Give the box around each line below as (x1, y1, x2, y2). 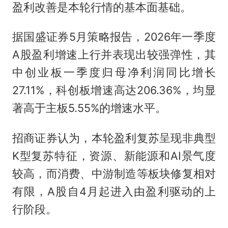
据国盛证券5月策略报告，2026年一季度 (12, 30, 216, 44)
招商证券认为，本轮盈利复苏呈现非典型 (12, 131, 216, 145)
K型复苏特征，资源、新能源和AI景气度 (12, 149, 216, 163)
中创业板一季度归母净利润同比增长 (12, 66, 216, 79)
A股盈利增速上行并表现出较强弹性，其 (12, 48, 216, 62)
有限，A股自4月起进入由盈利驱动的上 (12, 185, 216, 198)
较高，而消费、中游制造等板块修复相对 (12, 167, 216, 181)
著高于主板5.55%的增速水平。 (12, 101, 166, 115)
